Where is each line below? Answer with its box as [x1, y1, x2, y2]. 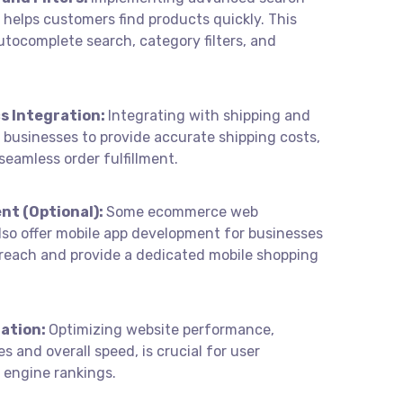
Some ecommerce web [106, 203, 258, 220]
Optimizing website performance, [49, 321, 274, 338]
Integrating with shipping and [108, 107, 310, 124]
